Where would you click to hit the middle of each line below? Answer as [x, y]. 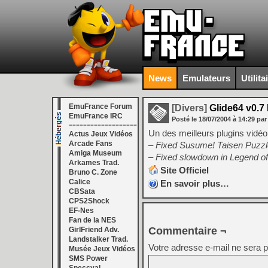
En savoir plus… [195, 183]
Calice [80, 182]
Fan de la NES [92, 220]
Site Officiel [185, 170]
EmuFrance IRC [96, 116]
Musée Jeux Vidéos [102, 249]
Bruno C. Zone [93, 172]
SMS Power [88, 258]
